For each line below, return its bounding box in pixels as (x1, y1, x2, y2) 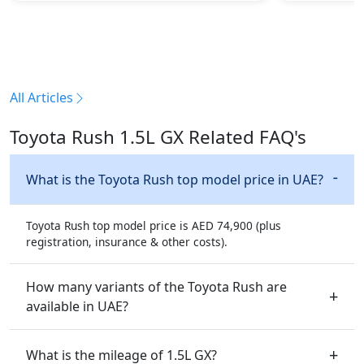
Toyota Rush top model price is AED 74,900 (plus (26, 217, 281, 233)
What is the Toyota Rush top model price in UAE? (26, 170, 323, 188)
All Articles (10, 88, 73, 106)
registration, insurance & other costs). (26, 233, 227, 249)
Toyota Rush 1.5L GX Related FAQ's (10, 123, 306, 149)
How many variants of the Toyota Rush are (26, 277, 287, 296)
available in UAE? (26, 297, 128, 315)
